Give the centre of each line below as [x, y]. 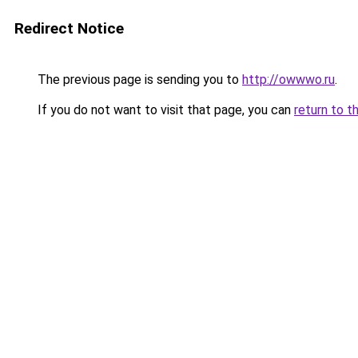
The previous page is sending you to [138, 80]
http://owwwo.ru [288, 80]
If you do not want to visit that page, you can [164, 110]
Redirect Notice [69, 28]
